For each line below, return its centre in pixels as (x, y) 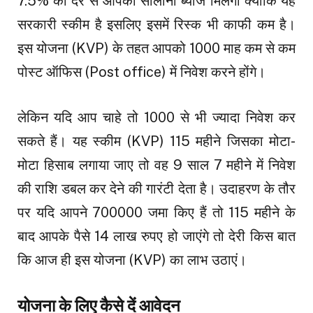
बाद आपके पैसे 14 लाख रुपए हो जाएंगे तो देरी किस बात (156, 236)
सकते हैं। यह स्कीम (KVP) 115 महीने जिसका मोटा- (156, 141)
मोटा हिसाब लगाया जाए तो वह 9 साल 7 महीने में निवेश (156, 165)
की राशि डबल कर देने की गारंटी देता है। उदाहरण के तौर (156, 188)
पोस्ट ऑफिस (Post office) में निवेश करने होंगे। (141, 72)
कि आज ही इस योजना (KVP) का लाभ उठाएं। (132, 260)
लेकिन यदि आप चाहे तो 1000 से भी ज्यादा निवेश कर (156, 117)
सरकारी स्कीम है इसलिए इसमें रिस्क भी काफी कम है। (156, 24)
